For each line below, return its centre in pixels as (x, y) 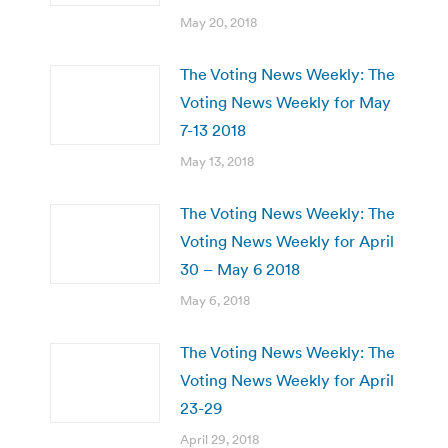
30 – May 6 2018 (240, 268)
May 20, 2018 (218, 22)
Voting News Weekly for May (285, 101)
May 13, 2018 (217, 161)
